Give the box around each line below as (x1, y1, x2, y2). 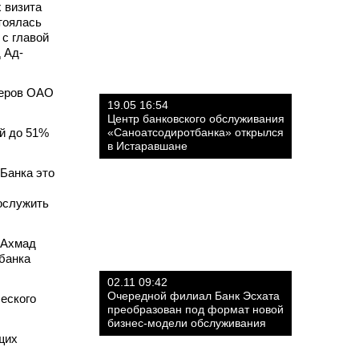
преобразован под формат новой (107, 303, 284, 316)
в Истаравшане (107, 139, 188, 152)
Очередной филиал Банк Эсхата (107, 289, 280, 302)
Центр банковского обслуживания (107, 112, 284, 125)
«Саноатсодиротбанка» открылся (107, 126, 284, 139)
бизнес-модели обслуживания (107, 317, 266, 329)
